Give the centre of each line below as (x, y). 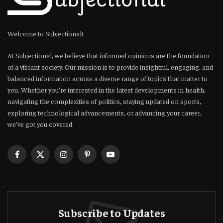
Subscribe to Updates (111, 213)
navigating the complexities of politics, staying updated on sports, (104, 101)
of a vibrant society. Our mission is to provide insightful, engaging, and (110, 67)
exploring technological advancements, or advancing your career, (105, 113)
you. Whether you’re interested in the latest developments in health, (107, 90)
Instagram (79, 159)
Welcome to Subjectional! (45, 34)
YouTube (123, 159)
